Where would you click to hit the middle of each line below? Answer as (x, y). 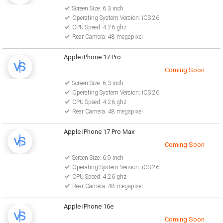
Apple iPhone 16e (88, 206)
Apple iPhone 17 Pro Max (99, 132)
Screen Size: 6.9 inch (98, 158)
